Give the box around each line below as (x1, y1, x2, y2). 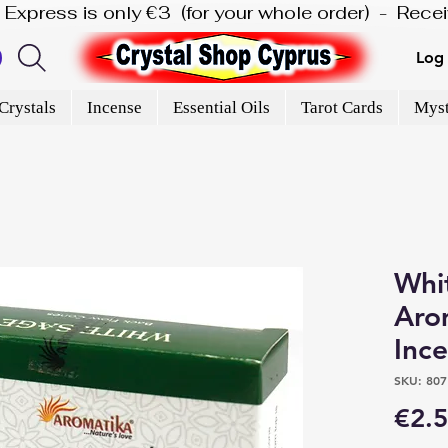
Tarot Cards (300, 97, 383, 117)
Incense (86, 97, 142, 117)
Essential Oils (172, 97, 270, 117)
